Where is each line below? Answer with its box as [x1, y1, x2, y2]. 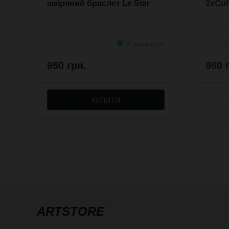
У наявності [124, 38, 165, 49]
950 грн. [47, 57, 86, 72]
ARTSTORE [37, 204, 104, 218]
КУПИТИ [91, 94, 120, 105]
